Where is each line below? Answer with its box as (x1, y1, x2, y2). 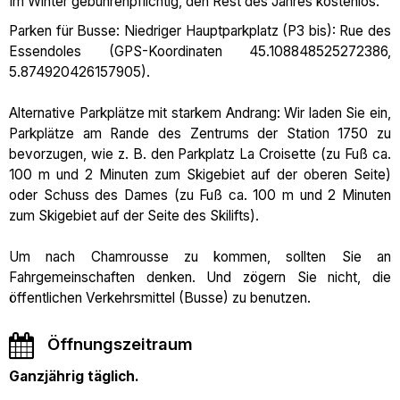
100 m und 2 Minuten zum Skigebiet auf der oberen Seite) (9, 166, 391, 183)
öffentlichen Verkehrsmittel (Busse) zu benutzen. (9, 289, 311, 306)
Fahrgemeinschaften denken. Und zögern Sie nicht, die (9, 269, 391, 286)
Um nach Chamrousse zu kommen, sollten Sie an (9, 248, 391, 265)
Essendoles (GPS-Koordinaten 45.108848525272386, (9, 43, 391, 60)
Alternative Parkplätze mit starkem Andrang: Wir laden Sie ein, (9, 104, 391, 121)
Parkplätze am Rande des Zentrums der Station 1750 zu (9, 125, 391, 142)
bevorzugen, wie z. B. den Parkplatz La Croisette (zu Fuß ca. (9, 146, 391, 162)
